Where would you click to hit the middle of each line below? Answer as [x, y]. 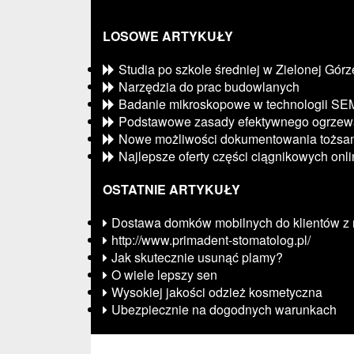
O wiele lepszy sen [164, 275]
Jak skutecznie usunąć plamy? [197, 257]
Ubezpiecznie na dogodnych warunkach [224, 309]
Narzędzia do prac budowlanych [209, 87]
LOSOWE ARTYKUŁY [168, 36]
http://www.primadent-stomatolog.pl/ [211, 240]
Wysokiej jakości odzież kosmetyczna [217, 292]
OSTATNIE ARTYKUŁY [171, 189]
